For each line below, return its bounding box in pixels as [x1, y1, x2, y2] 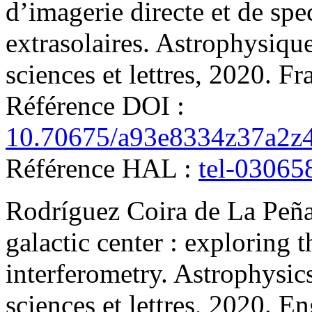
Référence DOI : [6, 91, 185, 121]
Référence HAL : [6, 153, 198, 184]
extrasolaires [6, 28, 143, 58]
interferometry [6, 258, 161, 289]
